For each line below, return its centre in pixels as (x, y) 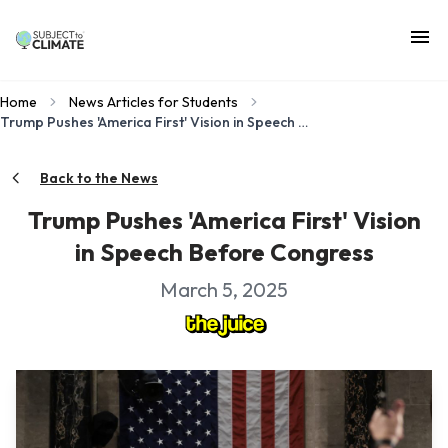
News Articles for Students (153, 102)
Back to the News (99, 178)
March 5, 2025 (224, 289)
